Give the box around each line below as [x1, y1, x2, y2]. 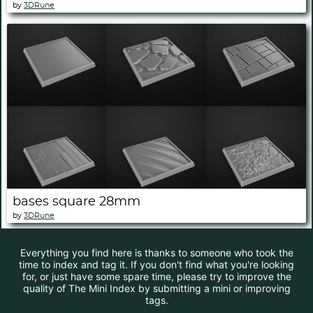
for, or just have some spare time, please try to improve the [22, 270, 291, 283]
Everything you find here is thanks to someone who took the [20, 247, 293, 259]
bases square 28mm [13, 196, 140, 209]
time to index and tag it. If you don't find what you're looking [19, 259, 294, 271]
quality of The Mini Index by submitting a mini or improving [22, 282, 291, 295]
